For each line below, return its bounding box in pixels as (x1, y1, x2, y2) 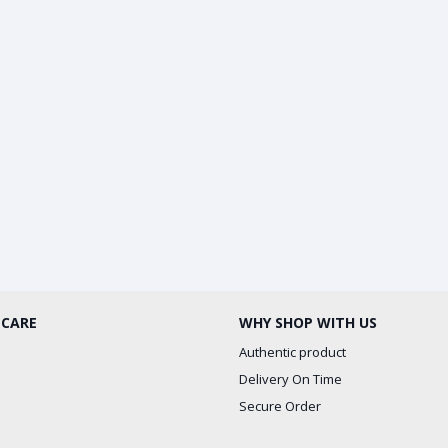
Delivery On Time (239, 370, 342, 388)
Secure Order (239, 397, 321, 415)
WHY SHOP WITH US (239, 313, 377, 332)
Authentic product (239, 343, 346, 361)
